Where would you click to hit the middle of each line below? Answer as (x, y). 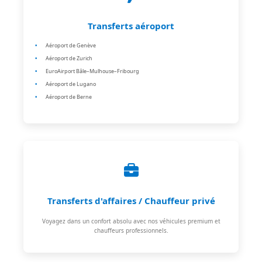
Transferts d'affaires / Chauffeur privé (131, 200)
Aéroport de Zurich (69, 58)
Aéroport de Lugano (71, 84)
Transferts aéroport (131, 25)
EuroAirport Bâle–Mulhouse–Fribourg (93, 71)
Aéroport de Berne (69, 96)
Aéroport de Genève (71, 45)
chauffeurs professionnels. (131, 230)
